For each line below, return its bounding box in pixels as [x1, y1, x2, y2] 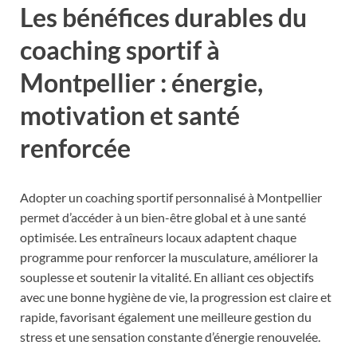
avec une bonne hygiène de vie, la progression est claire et [20, 288, 331, 304]
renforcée [20, 131, 131, 163]
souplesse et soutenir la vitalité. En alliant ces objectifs [20, 269, 314, 284]
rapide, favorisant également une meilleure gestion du [20, 308, 312, 324]
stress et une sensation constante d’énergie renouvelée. [20, 328, 320, 344]
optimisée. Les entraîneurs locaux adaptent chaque [20, 229, 296, 245]
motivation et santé [20, 99, 240, 131]
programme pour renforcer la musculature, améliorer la [20, 249, 318, 265]
